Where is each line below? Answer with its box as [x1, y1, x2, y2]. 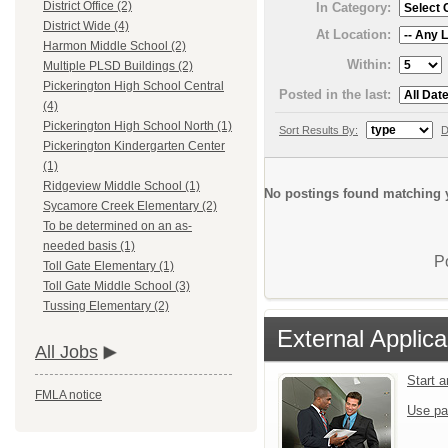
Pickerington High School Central [43, 79, 224, 94]
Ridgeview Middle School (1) [43, 179, 200, 194]
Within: [347, 56, 391, 72]
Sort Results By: [279, 123, 358, 136]
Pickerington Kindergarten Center [43, 139, 225, 154]
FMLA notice [35, 388, 102, 403]
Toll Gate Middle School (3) [43, 279, 190, 294]
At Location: [316, 26, 391, 42]
